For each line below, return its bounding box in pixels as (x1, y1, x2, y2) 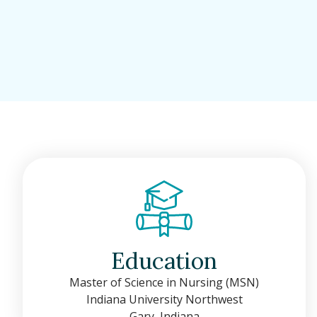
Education (111, 246, 217, 276)
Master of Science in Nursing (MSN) (69, 275, 259, 291)
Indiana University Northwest (86, 292, 243, 308)
